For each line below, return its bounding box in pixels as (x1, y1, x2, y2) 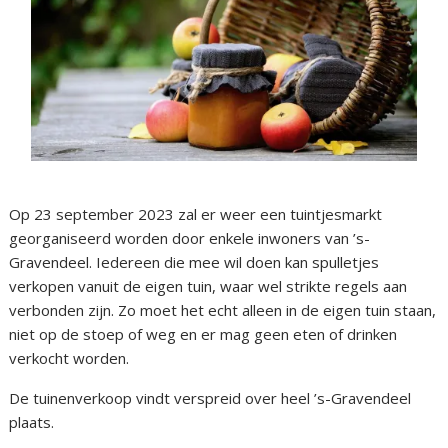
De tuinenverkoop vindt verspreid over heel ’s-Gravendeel (9, 388, 412, 409)
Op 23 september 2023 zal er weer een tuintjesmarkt (9, 204, 383, 225)
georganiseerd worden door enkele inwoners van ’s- (9, 228, 371, 249)
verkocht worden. (9, 348, 130, 369)
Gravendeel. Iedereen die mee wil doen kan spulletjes (9, 252, 380, 273)
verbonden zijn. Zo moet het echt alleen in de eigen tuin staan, (9, 300, 437, 321)
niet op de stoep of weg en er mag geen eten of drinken (9, 324, 398, 345)
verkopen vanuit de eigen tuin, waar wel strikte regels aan (9, 276, 408, 297)
